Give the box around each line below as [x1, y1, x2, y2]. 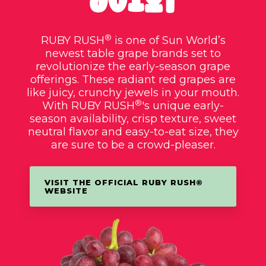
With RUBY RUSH [42, 99, 135, 113]
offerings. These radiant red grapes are [30, 73, 236, 87]
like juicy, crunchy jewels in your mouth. [27, 86, 239, 100]
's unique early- [142, 99, 224, 113]
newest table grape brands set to [45, 47, 221, 61]
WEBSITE [45, 186, 88, 196]
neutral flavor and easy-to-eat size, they [27, 125, 239, 139]
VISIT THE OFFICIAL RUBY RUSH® [45, 178, 203, 188]
